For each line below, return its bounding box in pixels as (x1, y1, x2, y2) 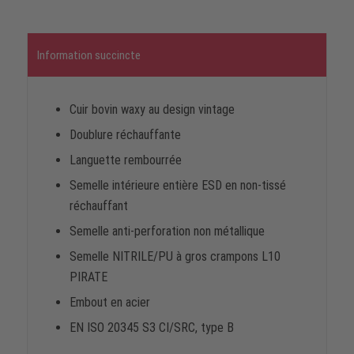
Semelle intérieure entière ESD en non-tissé (69, 177, 286, 193)
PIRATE (69, 269, 107, 284)
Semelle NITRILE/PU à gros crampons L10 (69, 248, 281, 264)
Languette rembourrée (69, 152, 182, 168)
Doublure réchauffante (69, 126, 181, 142)
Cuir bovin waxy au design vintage (69, 101, 235, 117)
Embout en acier (69, 294, 150, 310)
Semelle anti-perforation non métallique (69, 223, 265, 239)
